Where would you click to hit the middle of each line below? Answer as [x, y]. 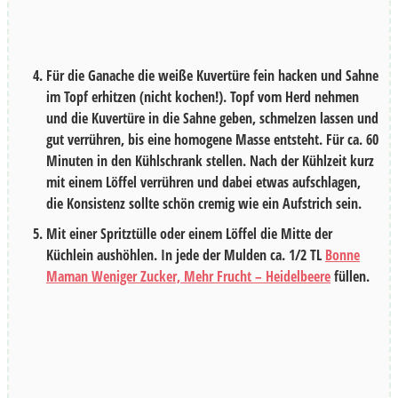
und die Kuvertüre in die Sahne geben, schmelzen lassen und [212, 119]
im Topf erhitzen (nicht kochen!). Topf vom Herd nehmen [203, 97]
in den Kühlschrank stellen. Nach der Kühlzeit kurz [234, 161]
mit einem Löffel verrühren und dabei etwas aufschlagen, [203, 183]
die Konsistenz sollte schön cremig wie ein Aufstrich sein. [204, 204]
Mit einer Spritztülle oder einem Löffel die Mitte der [189, 234]
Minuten [70, 161]
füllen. [350, 277]
